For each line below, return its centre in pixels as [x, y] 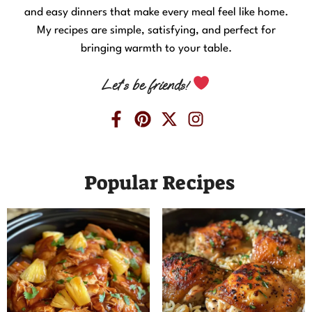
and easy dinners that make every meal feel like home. [156, 12]
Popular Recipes [159, 183]
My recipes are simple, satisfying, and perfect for [156, 30]
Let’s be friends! [147, 85]
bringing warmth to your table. [156, 48]
